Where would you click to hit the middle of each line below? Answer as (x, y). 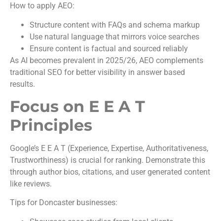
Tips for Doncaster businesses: (64, 203)
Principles (51, 125)
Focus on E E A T (77, 106)
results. (22, 84)
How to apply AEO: (42, 6)
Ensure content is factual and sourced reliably (109, 48)
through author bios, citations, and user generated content (110, 172)
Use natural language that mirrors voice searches (114, 37)
